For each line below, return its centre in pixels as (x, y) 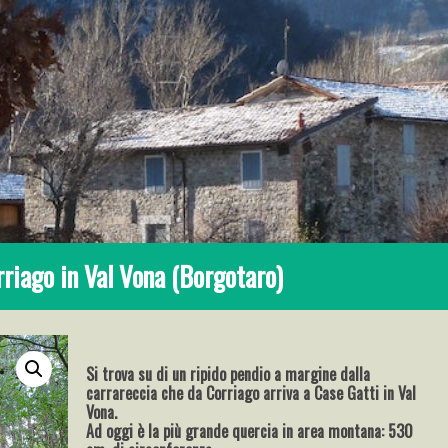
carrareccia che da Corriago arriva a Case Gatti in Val (250, 393)
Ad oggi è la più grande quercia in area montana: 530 (249, 431)
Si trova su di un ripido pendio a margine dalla (227, 374)
